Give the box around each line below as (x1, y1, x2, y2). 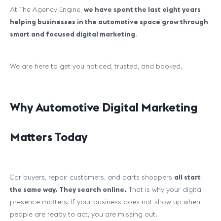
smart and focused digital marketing (10, 30, 135, 38)
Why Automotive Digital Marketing (10, 100, 198, 114)
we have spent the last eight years (84, 5, 201, 14)
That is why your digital (127, 185, 203, 194)
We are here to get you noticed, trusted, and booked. (10, 62, 183, 71)
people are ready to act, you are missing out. (10, 210, 157, 219)
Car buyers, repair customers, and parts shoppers (10, 173, 174, 182)
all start (174, 173, 201, 182)
